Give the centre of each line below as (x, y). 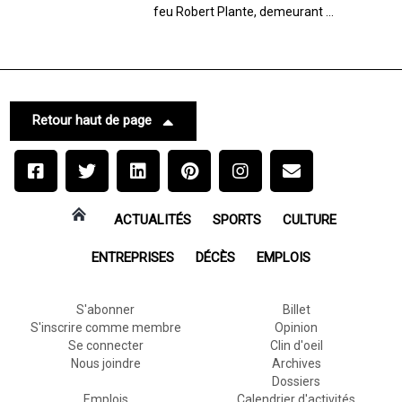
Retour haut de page (92, 120)
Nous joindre (105, 363)
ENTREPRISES (133, 257)
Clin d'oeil (296, 345)
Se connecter (105, 345)
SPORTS (237, 219)
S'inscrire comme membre (105, 327)
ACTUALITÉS (153, 219)
